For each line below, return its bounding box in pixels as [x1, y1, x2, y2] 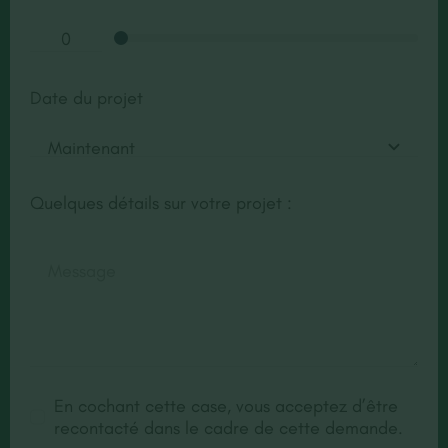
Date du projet [29, 86, 143, 109]
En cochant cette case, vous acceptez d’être [54, 394, 399, 417]
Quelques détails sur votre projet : [29, 191, 292, 214]
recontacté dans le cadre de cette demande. [54, 416, 404, 439]
